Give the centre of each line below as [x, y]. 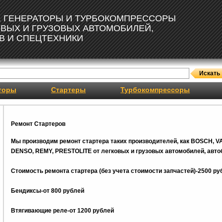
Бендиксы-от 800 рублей [47, 191]
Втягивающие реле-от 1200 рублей [62, 211]
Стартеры [68, 90]
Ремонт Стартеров [38, 124]
